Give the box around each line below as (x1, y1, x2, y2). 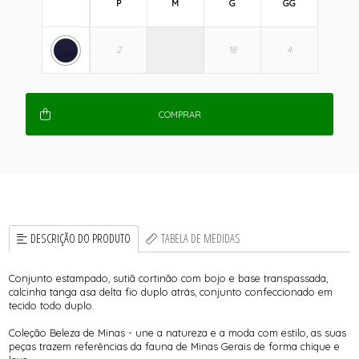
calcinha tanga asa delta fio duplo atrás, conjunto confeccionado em (9, 284, 333, 298)
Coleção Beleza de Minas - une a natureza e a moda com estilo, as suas (9, 325, 347, 339)
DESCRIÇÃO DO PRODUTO (30, 231, 131, 247)
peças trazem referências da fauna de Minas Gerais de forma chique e (9, 339, 341, 353)
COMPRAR (158, 108, 201, 120)
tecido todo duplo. (9, 298, 95, 312)
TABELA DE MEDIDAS (160, 231, 240, 247)
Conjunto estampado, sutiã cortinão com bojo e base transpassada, (9, 271, 329, 284)
